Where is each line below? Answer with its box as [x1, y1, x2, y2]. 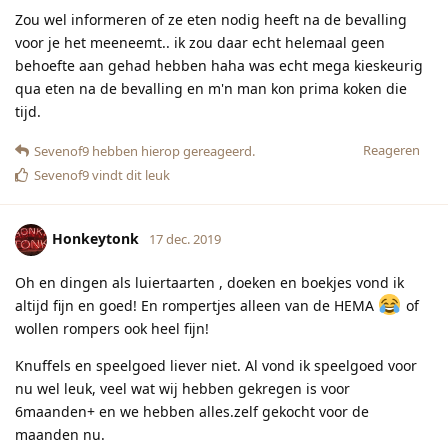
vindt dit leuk [89, 165, 170, 184]
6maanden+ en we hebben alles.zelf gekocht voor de [15, 401, 369, 421]
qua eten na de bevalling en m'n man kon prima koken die [15, 78, 407, 98]
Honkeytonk [52, 228, 139, 248]
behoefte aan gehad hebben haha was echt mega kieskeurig [15, 55, 423, 75]
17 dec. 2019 [149, 229, 221, 248]
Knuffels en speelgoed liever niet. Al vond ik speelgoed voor [15, 355, 417, 375]
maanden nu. [15, 424, 105, 444]
